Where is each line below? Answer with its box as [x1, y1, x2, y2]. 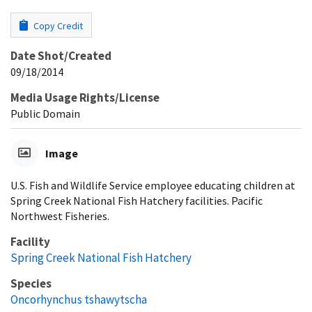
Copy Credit [31, 19, 83, 32]
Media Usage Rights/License [10, 89, 159, 105]
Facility [10, 233, 50, 249]
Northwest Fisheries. [10, 208, 109, 223]
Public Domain [10, 106, 80, 120]
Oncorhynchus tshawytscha [10, 291, 147, 307]
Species [10, 275, 52, 291]
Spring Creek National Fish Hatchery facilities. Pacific [10, 193, 263, 208]
